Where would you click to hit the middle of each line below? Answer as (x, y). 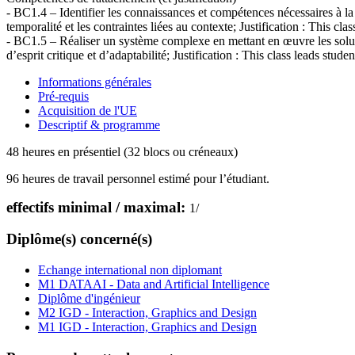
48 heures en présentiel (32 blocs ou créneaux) (122, 151)
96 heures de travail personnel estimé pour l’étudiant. (138, 178)
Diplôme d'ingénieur (89, 298)
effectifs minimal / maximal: (98, 207)
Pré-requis (63, 96)
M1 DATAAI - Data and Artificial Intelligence (154, 284)
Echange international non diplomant (130, 269)
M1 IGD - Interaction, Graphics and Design (147, 326)
